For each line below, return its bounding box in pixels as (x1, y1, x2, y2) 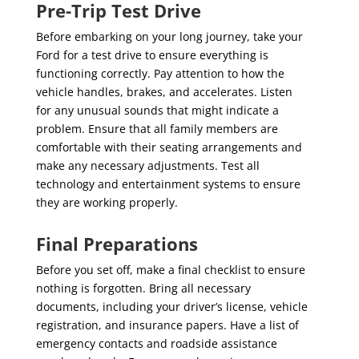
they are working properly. (35, 195, 178, 210)
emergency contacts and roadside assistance (35, 336, 277, 351)
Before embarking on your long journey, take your (35, 29, 303, 44)
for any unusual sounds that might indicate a (35, 103, 279, 118)
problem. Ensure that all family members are (35, 121, 278, 136)
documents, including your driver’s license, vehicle (35, 299, 308, 314)
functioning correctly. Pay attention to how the (35, 66, 284, 81)
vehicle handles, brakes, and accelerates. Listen (35, 84, 292, 99)
